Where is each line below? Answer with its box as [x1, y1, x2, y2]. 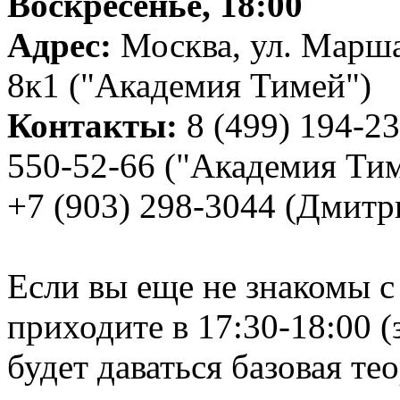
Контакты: [7, 105, 187, 145]
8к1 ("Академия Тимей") [7, 65, 371, 104]
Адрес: [7, 25, 121, 64]
